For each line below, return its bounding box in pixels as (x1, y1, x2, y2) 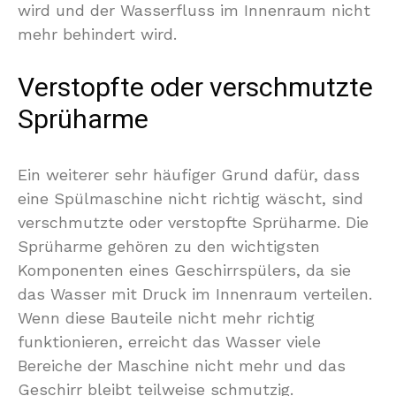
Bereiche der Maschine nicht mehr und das (18, 356, 346, 375)
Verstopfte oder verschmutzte (18, 69, 373, 108)
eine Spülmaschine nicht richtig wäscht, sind (18, 189, 363, 208)
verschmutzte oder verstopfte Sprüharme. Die (18, 213, 369, 232)
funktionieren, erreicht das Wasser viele (18, 332, 321, 351)
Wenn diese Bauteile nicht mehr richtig (18, 308, 315, 327)
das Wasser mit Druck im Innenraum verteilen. (18, 285, 372, 303)
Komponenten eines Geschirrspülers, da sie (18, 261, 351, 279)
